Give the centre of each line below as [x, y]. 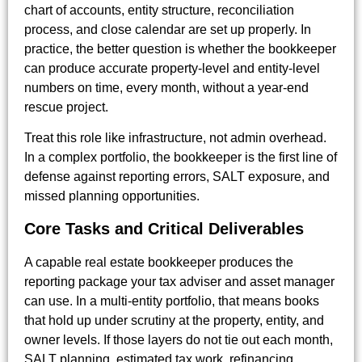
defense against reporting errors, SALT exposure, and [177, 177]
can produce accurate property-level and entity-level [172, 68]
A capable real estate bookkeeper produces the [159, 263]
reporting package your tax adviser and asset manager [179, 282]
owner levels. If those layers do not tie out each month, [179, 340]
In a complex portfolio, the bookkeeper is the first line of [181, 158]
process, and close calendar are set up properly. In [168, 29]
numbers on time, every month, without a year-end [166, 87]
